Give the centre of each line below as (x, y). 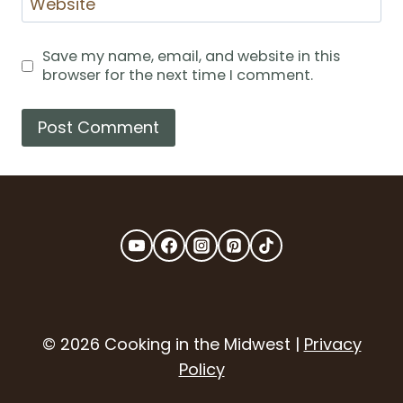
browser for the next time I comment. (177, 76)
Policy (201, 370)
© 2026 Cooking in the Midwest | (173, 345)
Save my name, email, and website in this (191, 57)
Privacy (332, 345)
